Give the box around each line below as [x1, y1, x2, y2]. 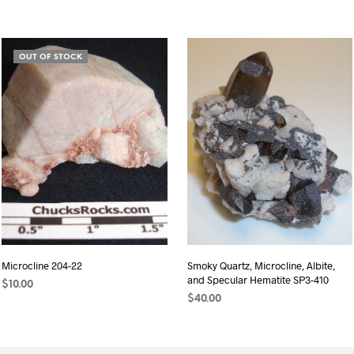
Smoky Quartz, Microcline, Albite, [186, 259, 335, 273]
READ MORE [2, 301, 66, 312]
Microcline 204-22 [2, 259, 82, 273]
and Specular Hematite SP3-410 [186, 273, 329, 287]
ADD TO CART [186, 315, 258, 326]
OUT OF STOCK [19, 53, 82, 62]
